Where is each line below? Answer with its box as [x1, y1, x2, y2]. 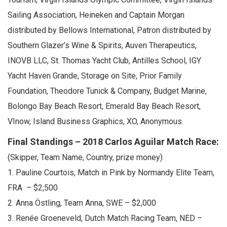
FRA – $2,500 [8, 183, 58, 193]
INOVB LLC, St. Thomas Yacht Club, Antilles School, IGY [8, 56, 201, 65]
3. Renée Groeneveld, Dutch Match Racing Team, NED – [8, 213, 202, 223]
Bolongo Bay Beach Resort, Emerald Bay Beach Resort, [8, 101, 201, 111]
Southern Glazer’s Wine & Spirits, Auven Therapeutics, [8, 41, 197, 50]
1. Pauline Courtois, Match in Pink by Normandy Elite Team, [8, 168, 214, 177]
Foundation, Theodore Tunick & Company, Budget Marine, [8, 86, 207, 96]
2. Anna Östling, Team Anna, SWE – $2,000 [8, 198, 156, 208]
